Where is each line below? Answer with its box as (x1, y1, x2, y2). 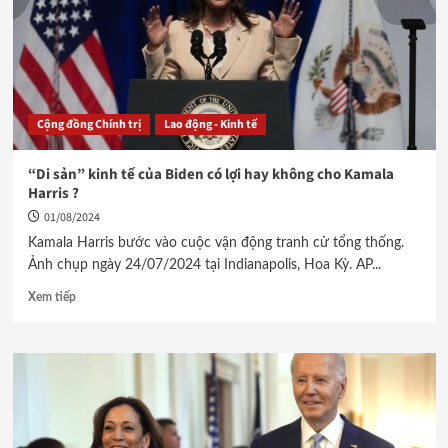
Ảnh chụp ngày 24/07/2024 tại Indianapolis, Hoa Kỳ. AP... (27, 258, 381, 272)
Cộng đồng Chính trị (36, 116, 141, 133)
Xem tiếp (27, 291, 76, 303)
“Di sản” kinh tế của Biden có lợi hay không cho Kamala (27, 164, 394, 185)
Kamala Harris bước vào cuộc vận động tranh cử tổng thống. (27, 236, 404, 250)
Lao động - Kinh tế (163, 116, 257, 133)
